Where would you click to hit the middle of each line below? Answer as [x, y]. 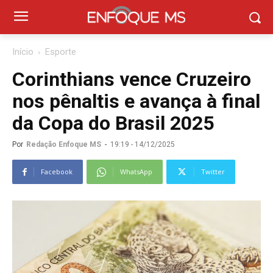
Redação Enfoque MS [64, 144]
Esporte [61, 52]
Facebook [57, 172]
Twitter [213, 172]
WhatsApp [136, 172]
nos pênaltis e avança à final [136, 101]
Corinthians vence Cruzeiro [132, 79]
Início [23, 52]
